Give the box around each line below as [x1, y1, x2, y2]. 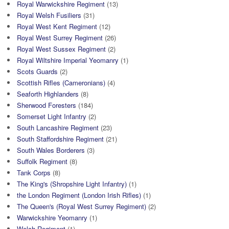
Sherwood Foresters [17, 100, 76, 110]
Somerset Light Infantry [17, 111, 86, 121]
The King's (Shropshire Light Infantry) [17, 178, 127, 189]
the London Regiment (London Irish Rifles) [17, 190, 141, 200]
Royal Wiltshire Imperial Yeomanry [17, 55, 119, 65]
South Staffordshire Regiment [17, 133, 104, 144]
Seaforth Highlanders [17, 88, 79, 99]
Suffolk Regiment [17, 156, 67, 166]
